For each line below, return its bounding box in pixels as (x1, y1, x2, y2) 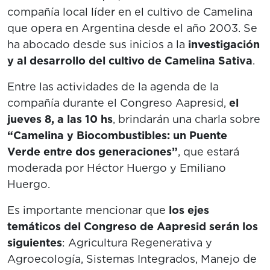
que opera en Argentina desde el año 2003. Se (7, 22, 257, 34)
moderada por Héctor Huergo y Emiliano (7, 162, 226, 174)
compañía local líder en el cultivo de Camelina (7, 5, 253, 18)
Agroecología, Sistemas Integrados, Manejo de (7, 253, 257, 265)
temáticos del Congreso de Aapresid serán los (7, 220, 258, 233)
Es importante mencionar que (7, 204, 169, 216)
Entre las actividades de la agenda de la (7, 80, 219, 93)
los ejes (169, 204, 209, 216)
